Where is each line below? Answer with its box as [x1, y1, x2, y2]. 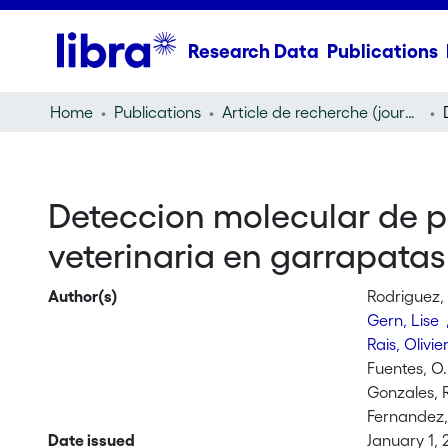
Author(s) [47, 287, 118, 305]
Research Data [187, 40, 319, 62]
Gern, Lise [367, 311, 444, 329]
